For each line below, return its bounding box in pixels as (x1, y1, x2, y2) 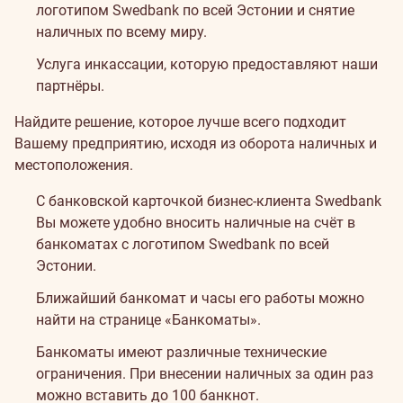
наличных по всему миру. (36, 23, 207, 40)
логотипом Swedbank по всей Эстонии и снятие (36, 2, 354, 19)
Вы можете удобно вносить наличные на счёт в (36, 214, 355, 231)
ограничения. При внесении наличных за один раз (36, 365, 373, 382)
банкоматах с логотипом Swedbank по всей (36, 236, 329, 253)
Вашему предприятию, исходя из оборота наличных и (14, 135, 377, 152)
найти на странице (36, 311, 165, 328)
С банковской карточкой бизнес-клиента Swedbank (36, 193, 381, 210)
